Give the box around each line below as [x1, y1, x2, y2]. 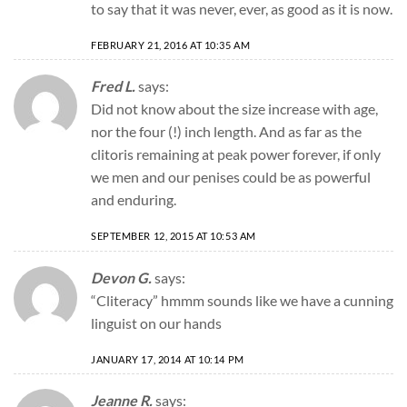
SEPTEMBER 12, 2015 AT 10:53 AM [91, 230, 256, 243]
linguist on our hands [91, 313, 222, 332]
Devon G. [91, 268, 152, 286]
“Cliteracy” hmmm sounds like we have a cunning [91, 291, 393, 309]
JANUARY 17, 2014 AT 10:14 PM [91, 352, 244, 365]
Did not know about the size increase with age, [91, 100, 378, 118]
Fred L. [91, 77, 135, 95]
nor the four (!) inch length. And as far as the [91, 123, 362, 141]
